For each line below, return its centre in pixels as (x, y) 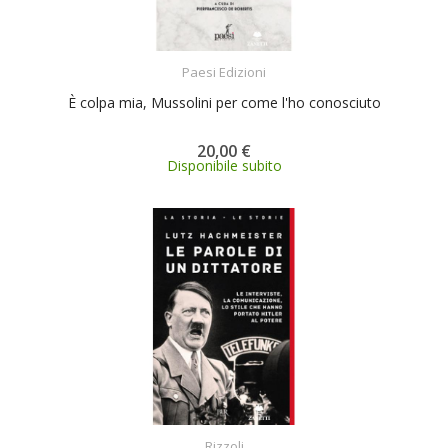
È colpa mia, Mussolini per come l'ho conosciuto (224, 102)
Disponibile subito (224, 165)
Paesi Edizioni (224, 71)
